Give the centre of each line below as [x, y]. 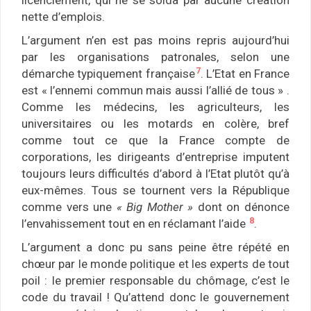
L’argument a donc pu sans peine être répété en [155, 247]
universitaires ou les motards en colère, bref [155, 124]
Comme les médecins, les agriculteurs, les [155, 107]
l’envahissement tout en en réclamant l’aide [135, 224]
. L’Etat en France [245, 74]
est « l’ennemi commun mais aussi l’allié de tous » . [155, 91]
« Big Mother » [157, 207]
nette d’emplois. [63, 17]
